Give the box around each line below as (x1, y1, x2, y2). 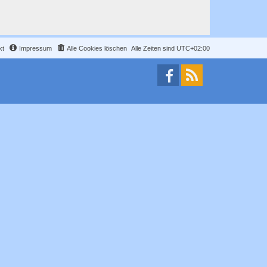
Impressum (19, 45, 52, 52)
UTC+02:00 (176, 45, 210, 52)
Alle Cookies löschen (67, 45, 127, 52)
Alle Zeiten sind (131, 45, 176, 52)
